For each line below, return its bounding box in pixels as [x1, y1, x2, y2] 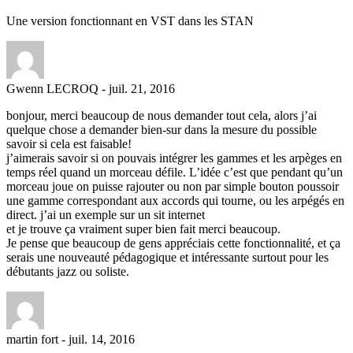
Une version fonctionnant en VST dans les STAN [6, 13, 254, 28]
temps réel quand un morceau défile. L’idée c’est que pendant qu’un [6, 165, 343, 179]
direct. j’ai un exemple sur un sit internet [6, 207, 205, 221]
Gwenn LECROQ [6, 81, 98, 95]
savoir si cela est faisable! [6, 136, 132, 150]
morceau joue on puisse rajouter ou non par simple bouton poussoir [6, 179, 339, 193]
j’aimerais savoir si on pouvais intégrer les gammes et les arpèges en [6, 150, 342, 165]
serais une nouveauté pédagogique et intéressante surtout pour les [6, 250, 329, 264]
